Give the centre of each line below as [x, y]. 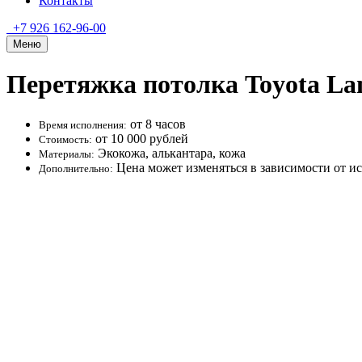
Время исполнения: [83, 124]
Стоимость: [65, 139]
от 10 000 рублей [140, 138]
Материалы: [67, 154]
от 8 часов [156, 124]
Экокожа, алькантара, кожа [170, 153]
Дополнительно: [76, 168]
